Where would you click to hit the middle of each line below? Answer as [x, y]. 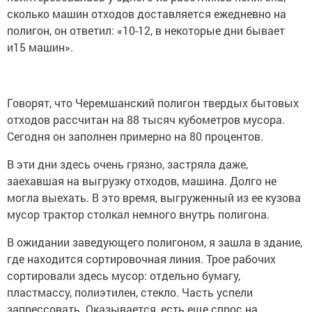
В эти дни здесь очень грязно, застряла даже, [127, 164]
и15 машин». [40, 47]
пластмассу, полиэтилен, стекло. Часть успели [130, 292]
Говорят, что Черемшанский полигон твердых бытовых [153, 103]
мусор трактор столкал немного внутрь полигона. [138, 214]
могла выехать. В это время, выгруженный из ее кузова [154, 198]
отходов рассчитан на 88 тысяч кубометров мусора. [146, 120]
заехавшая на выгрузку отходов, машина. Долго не [142, 181]
